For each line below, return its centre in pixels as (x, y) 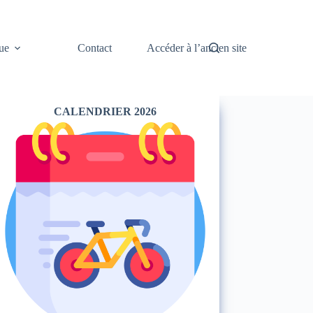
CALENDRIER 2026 (105, 111)
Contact (94, 48)
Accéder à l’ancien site (196, 48)
